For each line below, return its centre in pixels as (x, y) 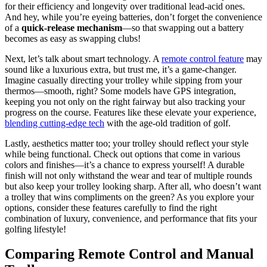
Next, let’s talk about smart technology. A (83, 58)
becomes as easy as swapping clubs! (73, 38)
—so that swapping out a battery (183, 27)
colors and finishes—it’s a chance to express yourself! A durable (125, 164)
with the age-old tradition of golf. (167, 123)
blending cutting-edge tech (55, 123)
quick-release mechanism (72, 27)
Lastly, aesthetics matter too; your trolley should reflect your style (127, 143)
